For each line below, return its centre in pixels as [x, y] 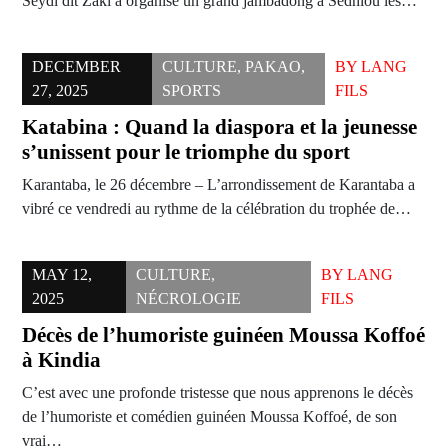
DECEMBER [76, 67]
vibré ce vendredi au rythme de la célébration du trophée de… [216, 209]
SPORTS [192, 91]
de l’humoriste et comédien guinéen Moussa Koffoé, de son [209, 417]
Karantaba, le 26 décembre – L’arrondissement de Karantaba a [218, 185]
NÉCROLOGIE [189, 299]
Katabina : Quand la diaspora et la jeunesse [219, 127]
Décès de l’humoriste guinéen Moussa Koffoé [223, 335]
